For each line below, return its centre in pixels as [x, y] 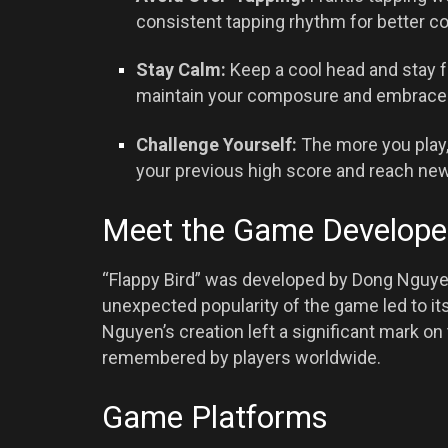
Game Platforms [215, 418]
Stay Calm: [181, 70]
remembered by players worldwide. [241, 358]
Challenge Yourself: [217, 144]
